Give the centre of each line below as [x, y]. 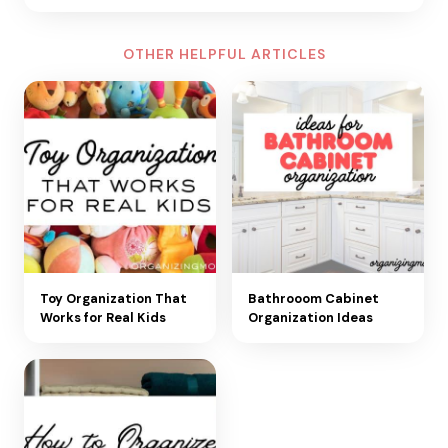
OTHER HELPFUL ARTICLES [224, 54]
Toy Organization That [113, 299]
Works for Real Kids [103, 318]
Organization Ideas [310, 318]
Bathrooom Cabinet [313, 299]
